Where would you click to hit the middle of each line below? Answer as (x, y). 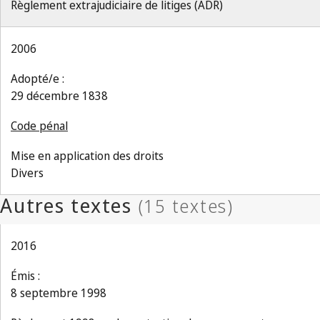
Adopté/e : (37, 79)
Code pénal (39, 126)
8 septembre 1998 (59, 293)
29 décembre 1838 (59, 96)
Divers (27, 173)
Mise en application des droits (87, 156)
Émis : (25, 276)
